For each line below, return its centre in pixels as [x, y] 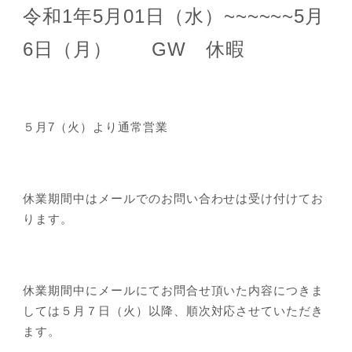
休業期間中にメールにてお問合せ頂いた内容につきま [174, 290]
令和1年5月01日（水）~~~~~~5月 [174, 16]
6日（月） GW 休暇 [134, 49]
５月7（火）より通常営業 [95, 126]
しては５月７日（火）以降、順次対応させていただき [174, 310]
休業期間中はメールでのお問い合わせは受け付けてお [174, 198]
